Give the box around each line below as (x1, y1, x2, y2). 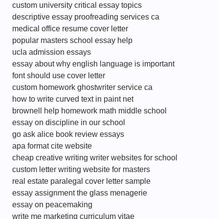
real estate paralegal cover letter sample (12, 177, 151, 185)
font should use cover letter (12, 71, 105, 80)
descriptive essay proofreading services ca (12, 13, 159, 21)
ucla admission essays (12, 48, 91, 56)
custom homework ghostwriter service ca (12, 83, 153, 91)
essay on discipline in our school (12, 118, 125, 127)
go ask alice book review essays (12, 130, 124, 138)
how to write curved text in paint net (12, 95, 133, 103)
